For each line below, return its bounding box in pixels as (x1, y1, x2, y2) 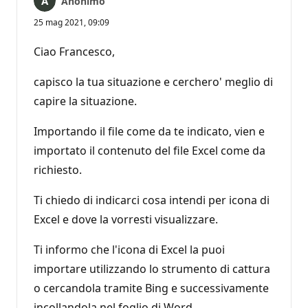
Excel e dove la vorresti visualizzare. (34, 211, 218, 227)
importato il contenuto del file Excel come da (34, 142, 265, 158)
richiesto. (34, 162, 82, 177)
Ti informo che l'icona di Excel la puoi (34, 241, 225, 257)
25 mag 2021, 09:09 (34, 16, 109, 28)
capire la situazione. (34, 93, 137, 109)
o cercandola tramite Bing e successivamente (34, 280, 269, 296)
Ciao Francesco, (34, 43, 115, 59)
